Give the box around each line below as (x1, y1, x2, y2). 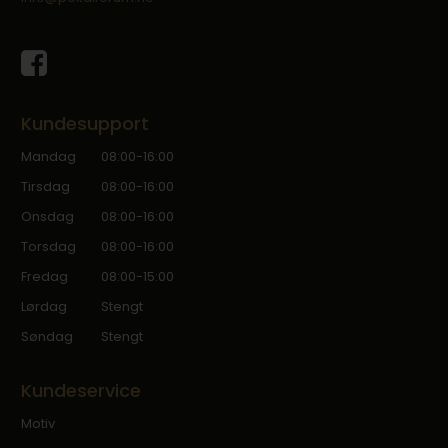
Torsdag (21, 237, 77, 256)
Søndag (21, 327, 74, 346)
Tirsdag (21, 177, 71, 196)
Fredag (21, 267, 69, 286)
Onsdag (21, 207, 75, 226)
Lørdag (21, 297, 68, 316)
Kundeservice (21, 378, 142, 403)
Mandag (21, 147, 77, 166)
